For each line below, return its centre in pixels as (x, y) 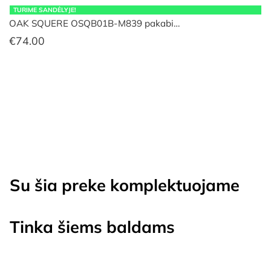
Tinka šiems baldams (92, 227)
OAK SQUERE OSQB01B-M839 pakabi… (94, 24)
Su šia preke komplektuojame (125, 185)
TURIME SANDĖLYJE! (45, 10)
